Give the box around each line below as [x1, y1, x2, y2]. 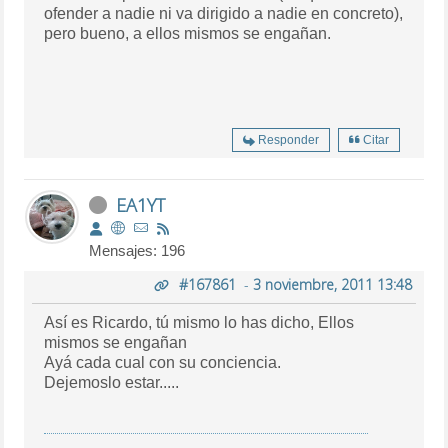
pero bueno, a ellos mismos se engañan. [44, 24, 332, 42]
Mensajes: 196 [89, 241, 186, 259]
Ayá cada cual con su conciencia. [44, 353, 282, 371]
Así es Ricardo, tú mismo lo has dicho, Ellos [44, 313, 355, 331]
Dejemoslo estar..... [44, 373, 180, 391]
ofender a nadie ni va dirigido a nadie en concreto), [44, 4, 404, 22]
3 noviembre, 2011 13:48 [252, 274, 412, 294]
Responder [257, 132, 319, 147]
